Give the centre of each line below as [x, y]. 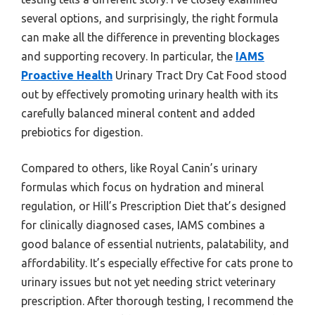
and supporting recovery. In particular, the [128, 56]
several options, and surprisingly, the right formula [150, 18]
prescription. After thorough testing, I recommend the [157, 301]
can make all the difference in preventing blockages [150, 37]
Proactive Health [67, 75]
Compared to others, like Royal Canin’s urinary [139, 168]
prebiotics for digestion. [82, 132]
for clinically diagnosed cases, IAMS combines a [143, 225]
